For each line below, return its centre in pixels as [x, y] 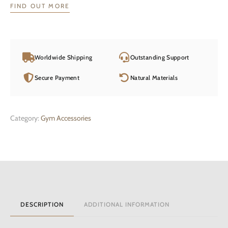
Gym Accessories [66, 118]
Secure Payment [57, 78]
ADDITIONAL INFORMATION [126, 204]
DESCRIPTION [42, 204]
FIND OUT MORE [40, 6]
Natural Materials [154, 78]
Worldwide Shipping [64, 57]
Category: [25, 118]
